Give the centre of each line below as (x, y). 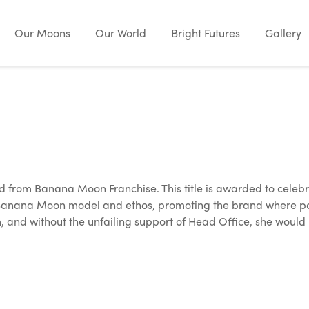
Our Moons (42, 33)
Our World (121, 33)
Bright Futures (206, 33)
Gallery (283, 33)
